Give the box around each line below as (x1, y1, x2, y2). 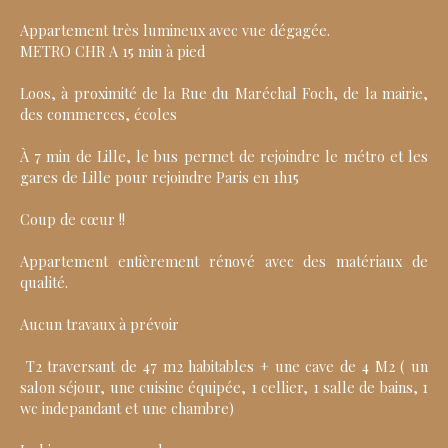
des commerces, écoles (20, 104, 177, 125)
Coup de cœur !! (20, 209, 125, 230)
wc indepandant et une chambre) (20, 398, 234, 419)
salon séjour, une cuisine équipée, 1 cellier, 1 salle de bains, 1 (20, 377, 428, 398)
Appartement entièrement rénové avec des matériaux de (20, 251, 428, 272)
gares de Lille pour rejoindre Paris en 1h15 (20, 167, 299, 188)
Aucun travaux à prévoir (20, 314, 179, 335)
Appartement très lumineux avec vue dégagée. (20, 20, 330, 41)
